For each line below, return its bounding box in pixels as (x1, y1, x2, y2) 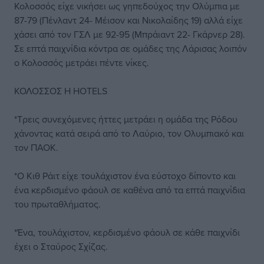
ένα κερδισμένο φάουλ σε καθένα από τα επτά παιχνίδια (14, 183, 245, 196)
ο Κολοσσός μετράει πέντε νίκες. (14, 56, 149, 69)
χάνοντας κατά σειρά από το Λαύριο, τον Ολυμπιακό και (14, 127, 244, 140)
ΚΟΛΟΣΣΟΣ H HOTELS (14, 84, 107, 97)
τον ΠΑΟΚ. (14, 141, 58, 154)
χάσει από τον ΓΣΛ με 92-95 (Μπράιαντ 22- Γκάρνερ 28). (14, 28, 245, 41)
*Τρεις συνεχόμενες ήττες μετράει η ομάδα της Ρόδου (14, 113, 237, 126)
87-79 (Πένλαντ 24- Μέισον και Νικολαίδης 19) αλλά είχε (14, 14, 243, 27)
